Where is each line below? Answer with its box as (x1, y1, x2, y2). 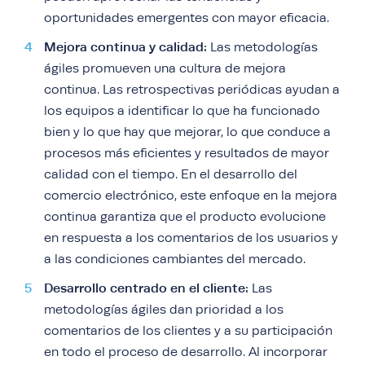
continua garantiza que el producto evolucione (44, 209, 326, 225)
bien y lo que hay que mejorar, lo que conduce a (44, 125, 331, 140)
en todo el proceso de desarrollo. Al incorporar (44, 345, 328, 360)
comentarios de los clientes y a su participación (44, 323, 332, 339)
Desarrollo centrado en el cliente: (44, 280, 252, 297)
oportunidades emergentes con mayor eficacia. (44, 11, 329, 26)
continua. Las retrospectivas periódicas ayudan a (44, 82, 340, 98)
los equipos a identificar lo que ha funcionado (44, 103, 320, 119)
